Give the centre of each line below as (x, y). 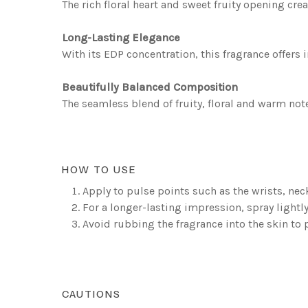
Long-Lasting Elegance (121, 38)
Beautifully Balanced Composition (150, 87)
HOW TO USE (99, 170)
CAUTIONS (91, 295)
